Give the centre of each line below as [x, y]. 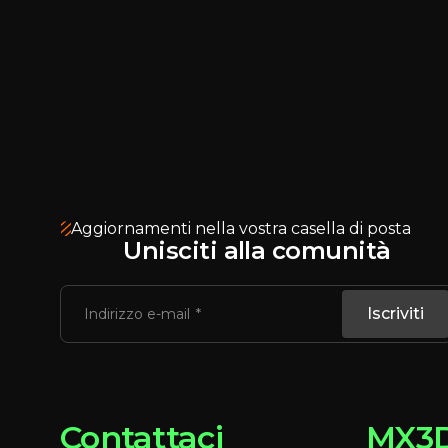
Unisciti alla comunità [257, 250]
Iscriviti [395, 313]
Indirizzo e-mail [138, 314]
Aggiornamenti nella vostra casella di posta [241, 228]
